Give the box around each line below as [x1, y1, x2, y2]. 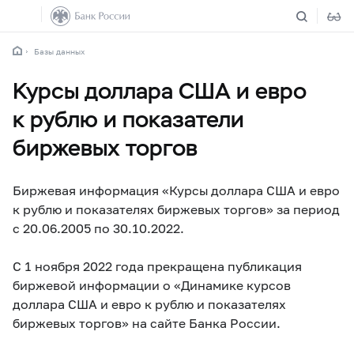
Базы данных [34, 47, 85, 56]
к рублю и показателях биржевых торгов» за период [13, 201, 340, 217]
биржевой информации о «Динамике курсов [13, 277, 291, 292]
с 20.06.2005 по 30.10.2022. [13, 220, 184, 235]
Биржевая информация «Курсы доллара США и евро [13, 183, 340, 198]
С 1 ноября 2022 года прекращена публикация [13, 258, 302, 273]
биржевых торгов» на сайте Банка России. [13, 315, 281, 330]
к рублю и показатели [13, 105, 244, 134]
